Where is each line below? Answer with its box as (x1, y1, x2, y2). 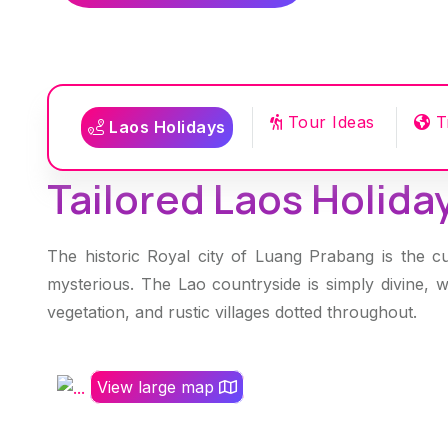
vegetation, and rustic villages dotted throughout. (47, 301, 417, 322)
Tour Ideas (282, 111, 375, 132)
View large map (97, 376, 219, 397)
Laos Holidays (104, 116, 226, 137)
